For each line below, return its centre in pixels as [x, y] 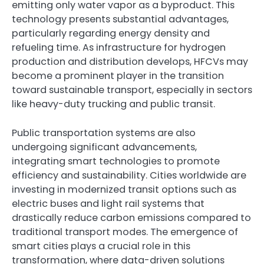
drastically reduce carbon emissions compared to [131, 217]
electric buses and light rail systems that [108, 203]
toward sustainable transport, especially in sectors [132, 90]
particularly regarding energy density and [111, 34]
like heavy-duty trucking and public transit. [113, 104]
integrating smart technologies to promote [116, 161]
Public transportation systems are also [104, 133]
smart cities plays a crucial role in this [101, 246]
